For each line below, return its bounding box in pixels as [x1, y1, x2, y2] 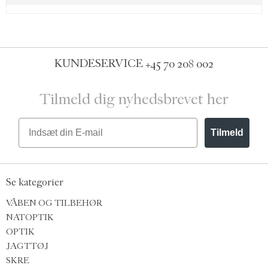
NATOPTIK [6, 212, 54, 223]
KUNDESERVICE [54, 57, 145, 71]
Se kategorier [6, 176, 63, 188]
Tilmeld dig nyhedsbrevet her [39, 90, 229, 108]
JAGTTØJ [6, 240, 48, 251]
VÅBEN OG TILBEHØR [6, 197, 102, 208]
